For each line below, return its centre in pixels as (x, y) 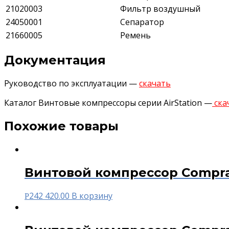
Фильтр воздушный (160, 9)
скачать (155, 84)
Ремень (135, 36)
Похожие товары (61, 126)
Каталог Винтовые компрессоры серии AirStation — (108, 103)
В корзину (92, 196)
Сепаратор (142, 22)
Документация (55, 60)
